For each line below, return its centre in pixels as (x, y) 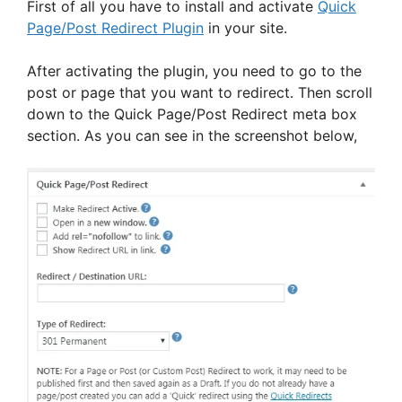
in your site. (245, 27)
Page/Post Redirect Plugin (115, 27)
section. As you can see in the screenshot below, (192, 135)
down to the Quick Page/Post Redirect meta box (192, 114)
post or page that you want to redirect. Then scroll (200, 92)
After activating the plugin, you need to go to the (194, 70)
